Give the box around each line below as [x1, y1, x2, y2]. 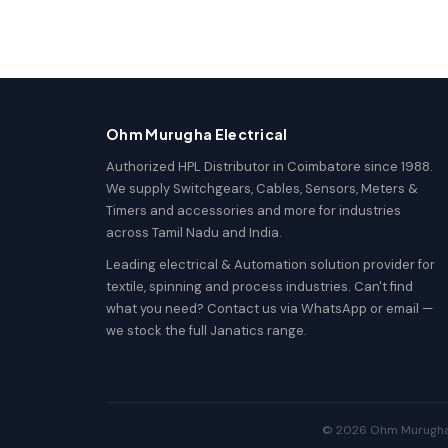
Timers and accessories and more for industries [106, 202, 401, 219]
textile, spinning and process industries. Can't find [106, 278, 413, 295]
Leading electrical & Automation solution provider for [106, 256, 435, 273]
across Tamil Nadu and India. [106, 224, 282, 241]
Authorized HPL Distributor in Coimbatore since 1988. [106, 158, 433, 175]
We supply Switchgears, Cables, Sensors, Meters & [106, 180, 418, 197]
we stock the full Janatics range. [106, 322, 307, 339]
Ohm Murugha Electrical [106, 125, 288, 143]
